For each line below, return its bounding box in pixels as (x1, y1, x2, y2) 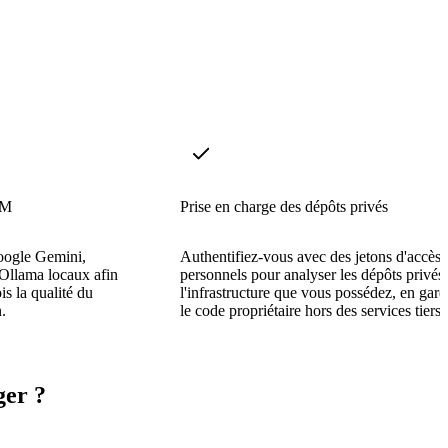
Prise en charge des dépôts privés (180, 197, 388, 215)
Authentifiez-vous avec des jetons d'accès (180, 247, 441, 265)
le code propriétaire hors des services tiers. (180, 301, 445, 319)
